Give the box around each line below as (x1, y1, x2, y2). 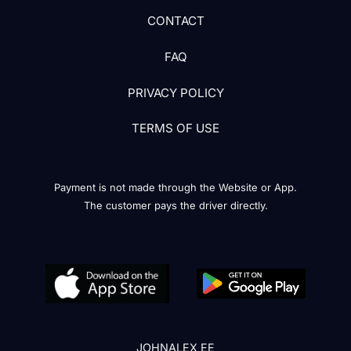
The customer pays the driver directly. (83, 199, 268, 212)
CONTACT (147, 13, 204, 29)
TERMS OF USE (132, 121, 219, 136)
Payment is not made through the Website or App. (54, 181, 297, 194)
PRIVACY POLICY (127, 85, 224, 100)
